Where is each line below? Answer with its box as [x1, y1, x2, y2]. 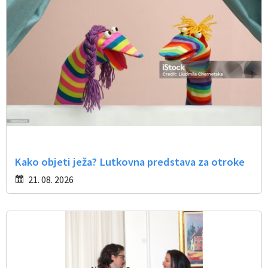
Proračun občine [12, 42, 79, 54]
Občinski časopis [12, 12, 80, 24]
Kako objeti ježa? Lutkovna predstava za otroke [14, 155, 245, 169]
